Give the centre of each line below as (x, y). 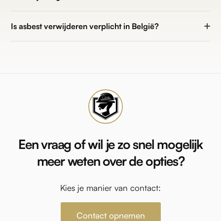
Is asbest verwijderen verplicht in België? (85, 26)
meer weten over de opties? (110, 161)
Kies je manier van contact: (110, 188)
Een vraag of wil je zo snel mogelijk (110, 144)
